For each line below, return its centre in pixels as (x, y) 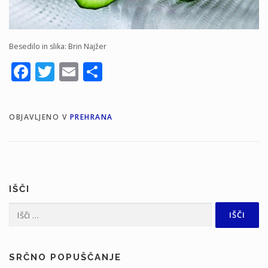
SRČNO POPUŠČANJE (65, 257)
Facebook (73, 71)
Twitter (86, 71)
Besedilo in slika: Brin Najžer (58, 46)
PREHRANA (91, 117)
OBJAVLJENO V (39, 117)
